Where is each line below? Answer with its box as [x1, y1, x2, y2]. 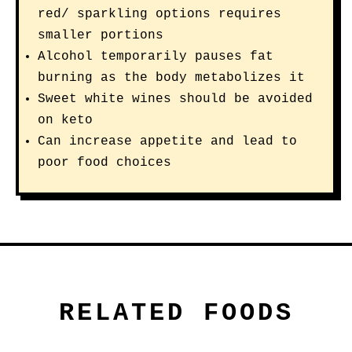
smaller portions [38, 28, 163, 42]
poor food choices [38, 156, 171, 170]
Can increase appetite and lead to [38, 134, 297, 148]
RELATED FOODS [58, 299, 294, 328]
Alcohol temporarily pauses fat [38, 49, 273, 64]
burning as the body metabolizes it [38, 71, 305, 85]
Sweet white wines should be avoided [38, 92, 313, 106]
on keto [38, 113, 93, 127]
